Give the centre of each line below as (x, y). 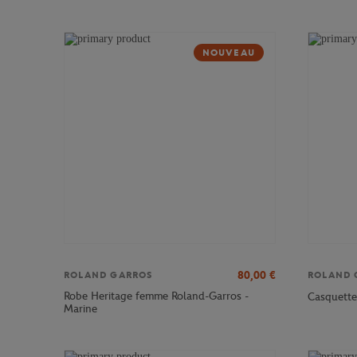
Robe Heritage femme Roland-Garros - (156, 296)
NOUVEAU (228, 53)
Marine (80, 309)
